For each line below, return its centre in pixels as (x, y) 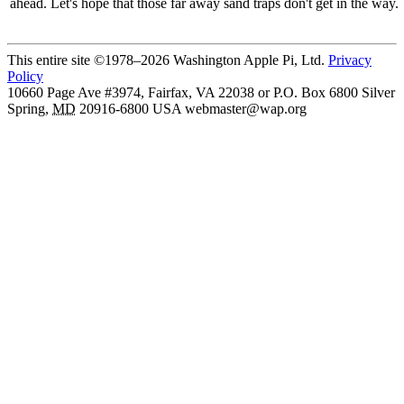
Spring (26, 108)
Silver (378, 92)
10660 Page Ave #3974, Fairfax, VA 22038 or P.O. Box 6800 (183, 92)
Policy (25, 76)
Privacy (350, 60)
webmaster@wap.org (246, 108)
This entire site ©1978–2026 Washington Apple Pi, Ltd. (166, 60)
